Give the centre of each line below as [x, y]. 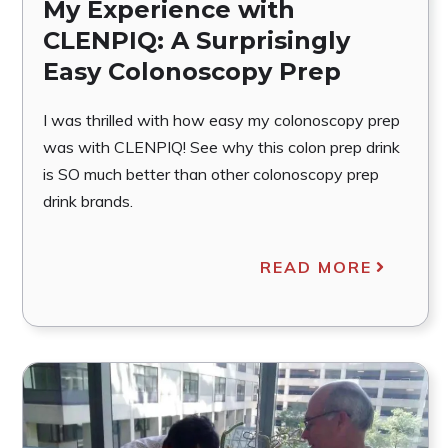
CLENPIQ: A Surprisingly [196, 40]
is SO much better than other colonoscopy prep [211, 173]
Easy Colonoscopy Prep [192, 71]
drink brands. [88, 200]
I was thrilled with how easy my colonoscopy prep [221, 119]
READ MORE [315, 266]
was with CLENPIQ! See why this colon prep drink [221, 146]
